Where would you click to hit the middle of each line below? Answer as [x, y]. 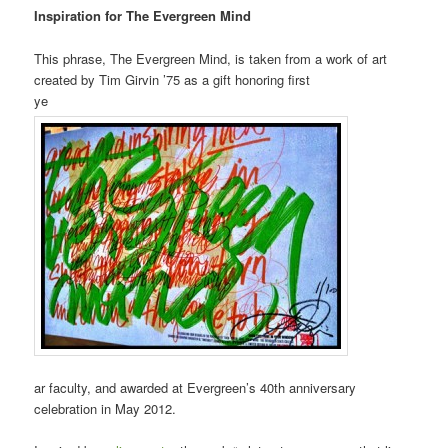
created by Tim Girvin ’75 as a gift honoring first [172, 79]
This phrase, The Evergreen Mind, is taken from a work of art [211, 58]
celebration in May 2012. [105, 408]
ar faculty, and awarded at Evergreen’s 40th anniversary [195, 387]
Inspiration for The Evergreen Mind [143, 16]
